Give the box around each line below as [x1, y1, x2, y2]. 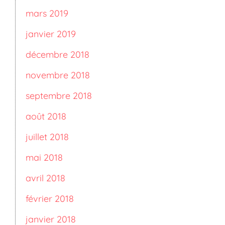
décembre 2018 [26, 49, 89, 60]
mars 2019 [26, 8, 68, 19]
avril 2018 [26, 172, 65, 184]
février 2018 [26, 193, 74, 204]
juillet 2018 [26, 131, 69, 143]
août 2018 [26, 110, 66, 122]
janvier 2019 [26, 28, 76, 40]
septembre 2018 [26, 90, 92, 101]
